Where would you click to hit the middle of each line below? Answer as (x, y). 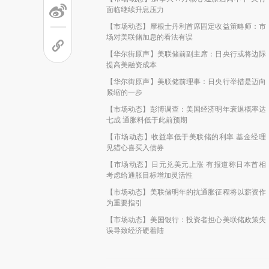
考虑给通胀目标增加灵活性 (150, 175)
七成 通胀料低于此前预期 (147, 120)
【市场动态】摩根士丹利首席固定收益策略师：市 (186, 26)
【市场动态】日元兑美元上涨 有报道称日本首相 (186, 164)
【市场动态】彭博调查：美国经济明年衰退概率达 (186, 109)
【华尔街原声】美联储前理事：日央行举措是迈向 (186, 81)
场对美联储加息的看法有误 (150, 37)
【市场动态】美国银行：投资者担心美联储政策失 (186, 219)
